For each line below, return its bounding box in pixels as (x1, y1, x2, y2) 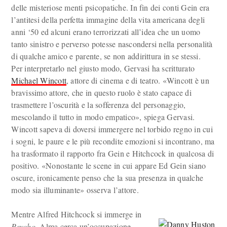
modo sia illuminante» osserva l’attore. (11, 184, 139, 195)
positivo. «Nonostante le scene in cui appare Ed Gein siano (11, 160, 206, 171)
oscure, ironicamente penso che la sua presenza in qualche (11, 172, 204, 183)
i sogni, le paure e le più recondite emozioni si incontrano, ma (11, 136, 215, 146)
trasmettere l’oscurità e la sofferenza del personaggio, (11, 99, 186, 110)
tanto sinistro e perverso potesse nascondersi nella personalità (11, 39, 213, 49)
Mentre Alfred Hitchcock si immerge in (11, 209, 142, 219)
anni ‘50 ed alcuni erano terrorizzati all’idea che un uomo (11, 26, 201, 37)
